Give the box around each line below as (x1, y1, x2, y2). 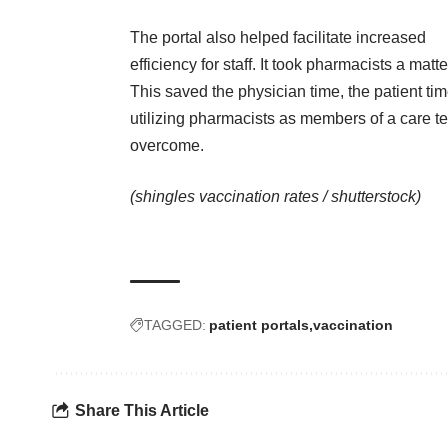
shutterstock (331, 188, 416, 206)
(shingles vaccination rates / (130, 188, 331, 206)
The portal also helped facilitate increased (130, 29, 426, 47)
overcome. (130, 137, 204, 155)
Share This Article (75, 401, 209, 419)
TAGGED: (144, 317, 206, 334)
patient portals (209, 317, 309, 334)
